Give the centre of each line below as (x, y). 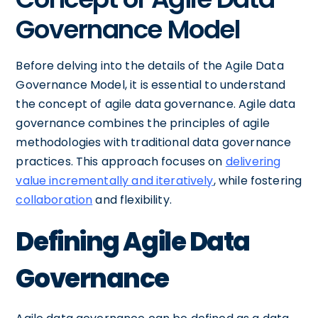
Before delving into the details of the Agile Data (150, 65)
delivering (253, 161)
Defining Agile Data (133, 241)
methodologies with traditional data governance (154, 142)
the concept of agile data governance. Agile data (156, 104)
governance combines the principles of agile (143, 123)
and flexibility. (132, 199)
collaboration (54, 199)
